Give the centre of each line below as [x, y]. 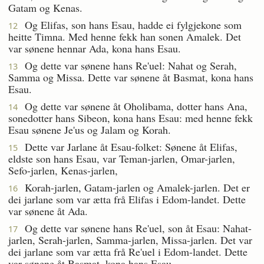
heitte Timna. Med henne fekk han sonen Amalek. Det [125, 36]
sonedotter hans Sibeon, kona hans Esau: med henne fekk [131, 118]
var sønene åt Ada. [48, 211]
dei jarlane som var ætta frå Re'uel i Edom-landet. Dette [128, 251]
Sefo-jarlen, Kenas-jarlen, [63, 170]
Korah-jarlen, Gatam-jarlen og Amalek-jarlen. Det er [134, 187]
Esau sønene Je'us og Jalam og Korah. [90, 129]
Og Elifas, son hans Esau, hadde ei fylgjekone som [130, 24]
